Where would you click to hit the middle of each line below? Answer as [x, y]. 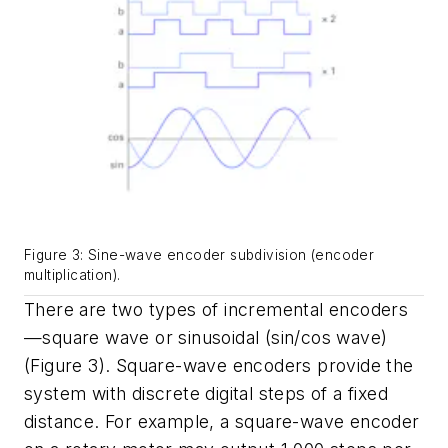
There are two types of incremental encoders [216, 310]
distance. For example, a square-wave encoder [222, 422]
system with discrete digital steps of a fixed [206, 394]
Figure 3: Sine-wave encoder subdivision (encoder [199, 255]
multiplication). [72, 275]
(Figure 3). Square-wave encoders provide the [219, 366]
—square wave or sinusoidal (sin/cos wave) [206, 338]
